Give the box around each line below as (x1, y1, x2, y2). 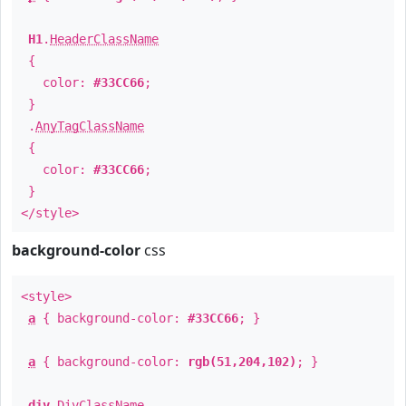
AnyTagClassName (35, 119, 144, 133)
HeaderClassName (50, 32, 159, 46)
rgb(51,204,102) (188, 354, 296, 369)
